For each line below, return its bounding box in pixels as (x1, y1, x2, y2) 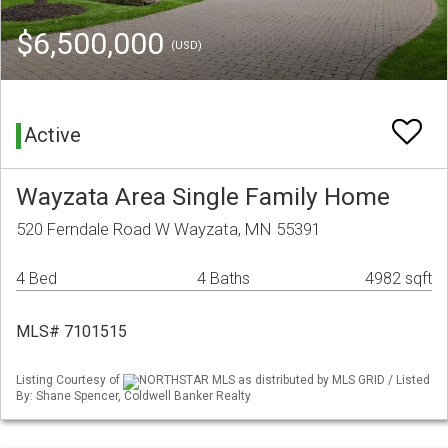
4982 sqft (365, 269, 432, 289)
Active (24, 123, 81, 148)
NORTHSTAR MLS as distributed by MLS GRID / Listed (139, 373, 430, 388)
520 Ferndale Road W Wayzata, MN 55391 (16, 219, 321, 240)
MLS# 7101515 (16, 322, 127, 342)
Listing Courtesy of (16, 373, 123, 388)
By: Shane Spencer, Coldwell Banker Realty (16, 388, 251, 403)
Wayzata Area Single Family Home (16, 182, 390, 212)
